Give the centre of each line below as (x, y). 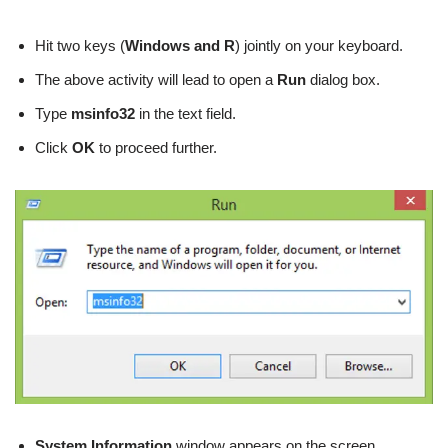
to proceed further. (156, 147)
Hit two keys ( (80, 45)
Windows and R (180, 45)
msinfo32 (103, 113)
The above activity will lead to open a (156, 79)
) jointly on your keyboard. (319, 45)
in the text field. (185, 113)
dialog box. (343, 79)
